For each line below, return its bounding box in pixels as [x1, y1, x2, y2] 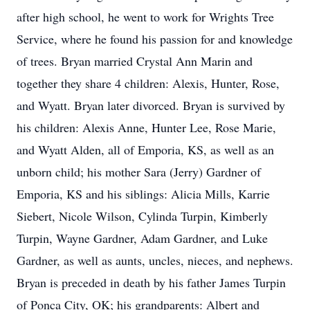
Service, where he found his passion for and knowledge [17, 30, 293, 47]
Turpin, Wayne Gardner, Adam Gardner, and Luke [17, 230, 268, 246]
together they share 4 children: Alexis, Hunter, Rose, [17, 75, 280, 91]
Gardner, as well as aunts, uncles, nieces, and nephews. [17, 252, 293, 268]
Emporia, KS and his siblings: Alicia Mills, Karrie [17, 185, 270, 202]
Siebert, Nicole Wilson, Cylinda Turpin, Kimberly [17, 208, 268, 224]
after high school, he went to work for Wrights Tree [17, 8, 274, 25]
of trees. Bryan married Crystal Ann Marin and [17, 53, 253, 69]
